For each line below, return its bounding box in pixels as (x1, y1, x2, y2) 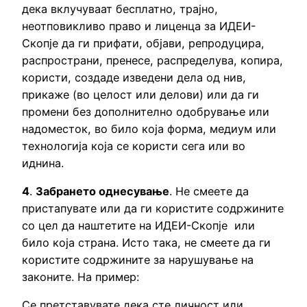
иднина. (22, 156, 64, 170)
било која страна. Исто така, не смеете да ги (22, 235, 271, 249)
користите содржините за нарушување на (22, 252, 254, 267)
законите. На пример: (22, 269, 139, 284)
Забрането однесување (36, 184, 169, 198)
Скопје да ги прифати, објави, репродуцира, (22, 36, 265, 50)
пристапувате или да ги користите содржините (22, 201, 284, 215)
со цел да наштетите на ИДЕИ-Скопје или (22, 218, 255, 232)
